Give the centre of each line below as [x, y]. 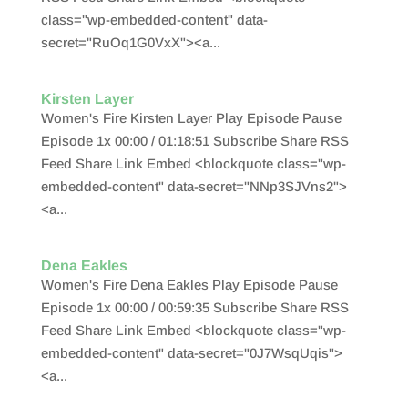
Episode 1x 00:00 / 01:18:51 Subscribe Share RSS [194, 141]
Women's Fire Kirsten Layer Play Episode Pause [191, 118]
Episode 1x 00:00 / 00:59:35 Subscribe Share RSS [194, 307]
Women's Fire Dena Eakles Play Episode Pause [189, 285]
